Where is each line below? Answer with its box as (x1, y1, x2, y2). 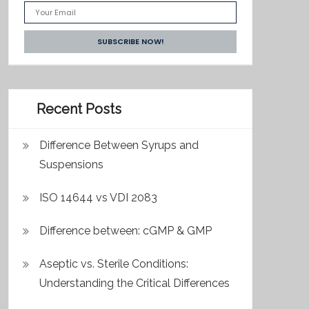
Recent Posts (37, 101, 121, 117)
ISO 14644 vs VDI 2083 (39, 191, 157, 204)
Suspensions (39, 158, 103, 171)
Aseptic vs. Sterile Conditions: (39, 257, 188, 270)
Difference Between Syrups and (39, 139, 199, 152)
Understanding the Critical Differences (39, 277, 230, 290)
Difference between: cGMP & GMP (39, 224, 212, 237)
